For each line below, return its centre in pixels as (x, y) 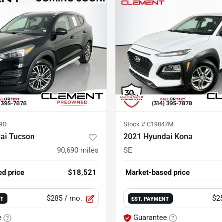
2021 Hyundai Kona (158, 137)
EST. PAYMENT (150, 199)
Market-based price (158, 173)
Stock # (135, 124)
